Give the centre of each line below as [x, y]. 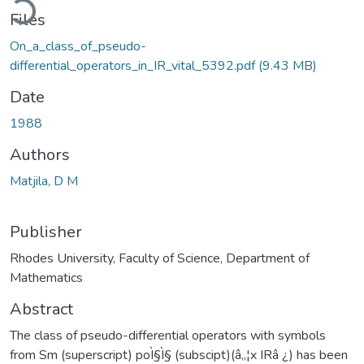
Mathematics [46, 277]
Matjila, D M [44, 181]
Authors [40, 154]
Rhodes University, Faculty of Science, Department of [160, 258]
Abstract [41, 309]
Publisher [46, 232]
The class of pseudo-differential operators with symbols [168, 335]
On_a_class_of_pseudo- [78, 46]
